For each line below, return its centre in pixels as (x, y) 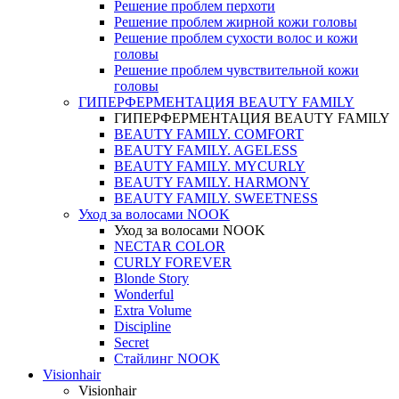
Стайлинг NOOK (167, 359)
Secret (131, 343)
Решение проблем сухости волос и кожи (236, 38)
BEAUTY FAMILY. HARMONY (212, 183)
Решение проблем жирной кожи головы (236, 22)
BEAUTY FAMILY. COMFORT (209, 134)
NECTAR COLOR (170, 247)
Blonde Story (151, 279)
